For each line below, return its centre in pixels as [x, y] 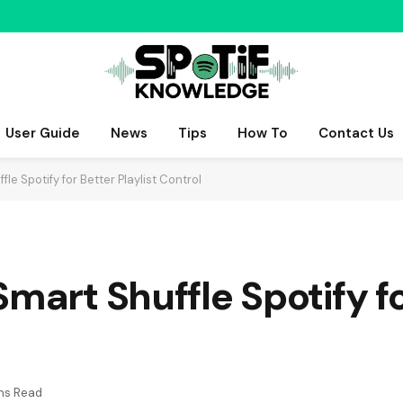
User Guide [42, 133]
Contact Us [356, 133]
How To [262, 133]
